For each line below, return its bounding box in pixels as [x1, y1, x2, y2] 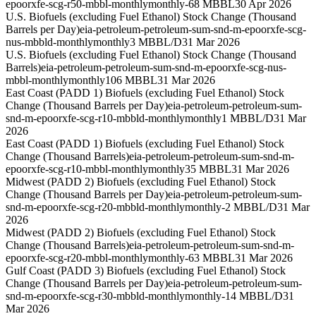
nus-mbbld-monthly [6, 36, 93, 49]
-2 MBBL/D [221, 201, 277, 214]
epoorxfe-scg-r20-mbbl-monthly [6, 252, 148, 265]
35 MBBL [185, 163, 231, 176]
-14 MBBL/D [221, 290, 283, 303]
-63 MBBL [185, 252, 235, 265]
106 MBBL [105, 74, 157, 87]
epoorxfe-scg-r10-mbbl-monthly [6, 163, 148, 176]
